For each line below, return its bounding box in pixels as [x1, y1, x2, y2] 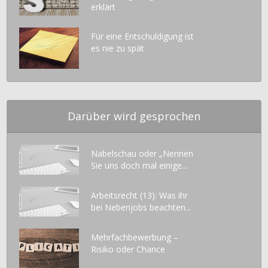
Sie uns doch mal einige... [91, 159, 188, 171]
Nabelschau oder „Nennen [91, 147, 194, 159]
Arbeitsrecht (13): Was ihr [91, 189, 188, 201]
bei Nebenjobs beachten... [91, 201, 191, 213]
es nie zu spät [91, 42, 145, 54]
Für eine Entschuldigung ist [91, 30, 194, 42]
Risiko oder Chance [91, 243, 166, 255]
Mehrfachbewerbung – [91, 231, 179, 243]
